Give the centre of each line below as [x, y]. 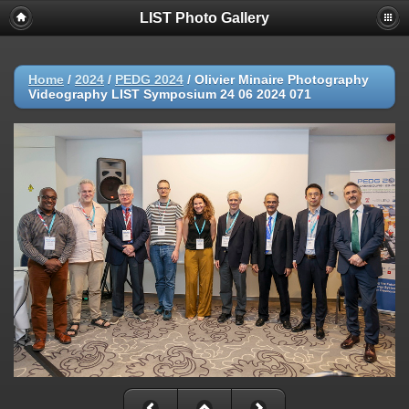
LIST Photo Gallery [204, 18]
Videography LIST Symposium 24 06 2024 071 [170, 94]
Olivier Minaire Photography [282, 79]
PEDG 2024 [149, 79]
